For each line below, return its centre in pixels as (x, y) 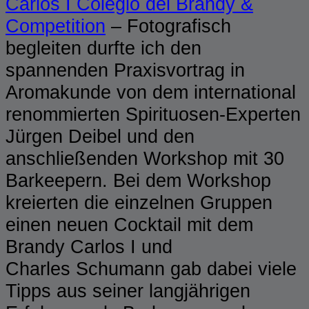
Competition (56, 26)
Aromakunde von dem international (151, 92)
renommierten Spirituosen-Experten (153, 114)
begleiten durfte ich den (103, 48)
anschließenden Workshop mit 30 (145, 158)
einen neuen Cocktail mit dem (129, 224)
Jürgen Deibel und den (100, 136)
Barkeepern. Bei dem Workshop (138, 180)
